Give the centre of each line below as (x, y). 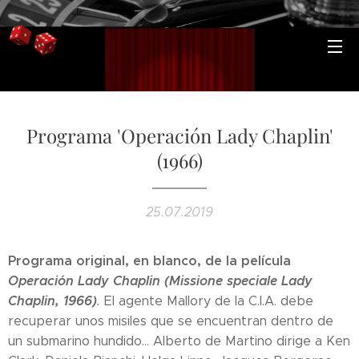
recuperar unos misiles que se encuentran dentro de (171, 321)
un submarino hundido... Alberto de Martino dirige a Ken (179, 341)
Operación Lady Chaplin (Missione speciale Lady (160, 281)
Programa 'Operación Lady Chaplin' (179, 135)
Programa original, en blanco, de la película (149, 261)
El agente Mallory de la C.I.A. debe (207, 301)
